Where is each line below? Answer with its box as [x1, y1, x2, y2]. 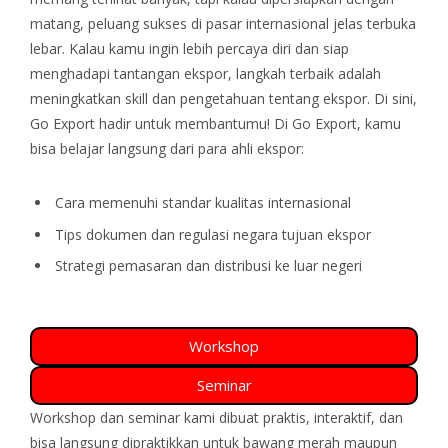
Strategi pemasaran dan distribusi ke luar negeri [55, 255, 362, 275]
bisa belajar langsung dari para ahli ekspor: [30, 138, 304, 158]
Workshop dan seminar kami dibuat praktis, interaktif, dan [30, 408, 403, 428]
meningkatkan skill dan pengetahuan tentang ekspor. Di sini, [30, 88, 417, 108]
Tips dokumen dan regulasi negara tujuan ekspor [55, 224, 371, 244]
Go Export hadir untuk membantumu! [30, 113, 270, 133]
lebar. [30, 38, 65, 58]
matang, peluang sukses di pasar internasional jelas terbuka [30, 13, 416, 33]
